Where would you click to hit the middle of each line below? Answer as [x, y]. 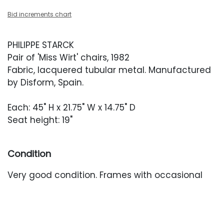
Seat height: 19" [41, 120]
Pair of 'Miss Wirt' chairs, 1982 [68, 57]
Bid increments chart [39, 14]
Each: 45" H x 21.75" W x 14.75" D [71, 107]
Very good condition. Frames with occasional [105, 175]
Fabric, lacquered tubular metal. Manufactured [109, 70]
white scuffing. [39, 187]
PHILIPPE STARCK [41, 45]
